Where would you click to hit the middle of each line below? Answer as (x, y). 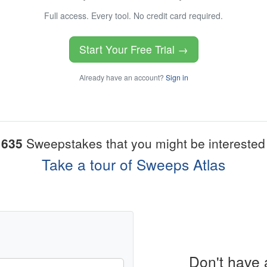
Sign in (177, 77)
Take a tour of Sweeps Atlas (133, 164)
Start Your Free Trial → (133, 49)
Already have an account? (122, 77)
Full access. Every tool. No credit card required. (133, 16)
